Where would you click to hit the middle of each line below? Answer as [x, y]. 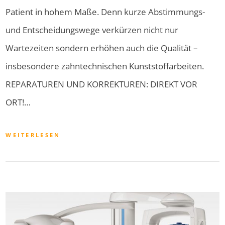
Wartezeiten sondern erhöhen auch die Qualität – [102, 48]
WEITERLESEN [33, 135]
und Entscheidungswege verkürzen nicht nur [92, 30]
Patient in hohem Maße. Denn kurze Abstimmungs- [105, 12]
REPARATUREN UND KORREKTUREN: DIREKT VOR [102, 84]
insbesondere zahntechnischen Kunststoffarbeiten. [105, 66]
